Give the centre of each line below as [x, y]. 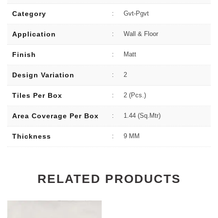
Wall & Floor [140, 34]
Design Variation [43, 75]
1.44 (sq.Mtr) [141, 116]
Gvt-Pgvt [135, 13]
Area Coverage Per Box [55, 116]
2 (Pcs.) [134, 95]
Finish [24, 54]
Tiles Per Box [37, 95]
